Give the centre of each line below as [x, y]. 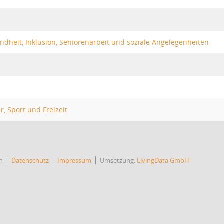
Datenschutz [30, 160]
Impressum [74, 160]
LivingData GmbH [163, 160]
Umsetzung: [118, 160]
